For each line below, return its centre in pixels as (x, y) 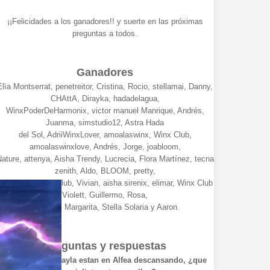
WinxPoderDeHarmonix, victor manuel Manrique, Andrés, (105, 111)
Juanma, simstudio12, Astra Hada (105, 123)
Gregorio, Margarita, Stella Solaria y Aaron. (105, 207)
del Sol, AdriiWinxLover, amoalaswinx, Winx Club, (105, 135)
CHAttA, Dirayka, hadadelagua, (105, 99)
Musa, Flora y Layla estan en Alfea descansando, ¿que (105, 260)
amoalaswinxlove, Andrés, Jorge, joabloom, (105, 147)
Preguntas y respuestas (105, 246)
